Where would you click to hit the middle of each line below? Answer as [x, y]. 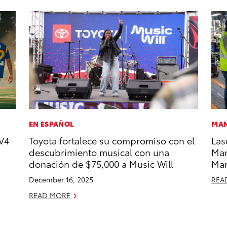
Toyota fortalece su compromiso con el [112, 140]
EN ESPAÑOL [52, 124]
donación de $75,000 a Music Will [101, 164]
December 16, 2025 [61, 180]
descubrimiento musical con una [99, 152]
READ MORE [50, 195]
